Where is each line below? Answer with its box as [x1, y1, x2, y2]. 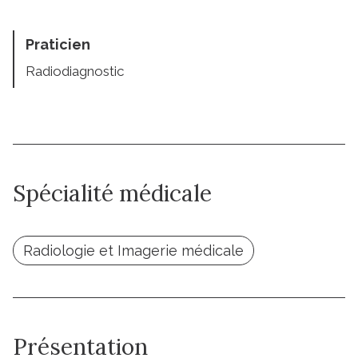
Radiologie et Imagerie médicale [23, 241, 244, 259]
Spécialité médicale [13, 178, 212, 208]
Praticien [26, 35, 90, 53]
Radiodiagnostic [26, 62, 124, 79]
